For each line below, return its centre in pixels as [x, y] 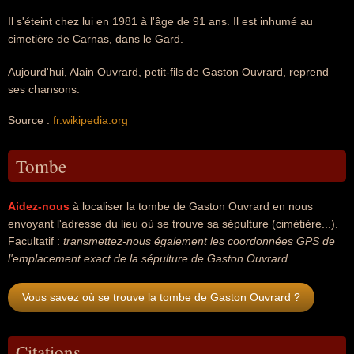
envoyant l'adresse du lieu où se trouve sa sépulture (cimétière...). [173, 224]
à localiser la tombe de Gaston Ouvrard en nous [191, 206]
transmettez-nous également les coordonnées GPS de [199, 241]
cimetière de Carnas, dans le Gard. [96, 39]
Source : [30, 120]
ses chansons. [44, 89]
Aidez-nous [39, 206]
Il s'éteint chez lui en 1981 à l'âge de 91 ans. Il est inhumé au [160, 21]
